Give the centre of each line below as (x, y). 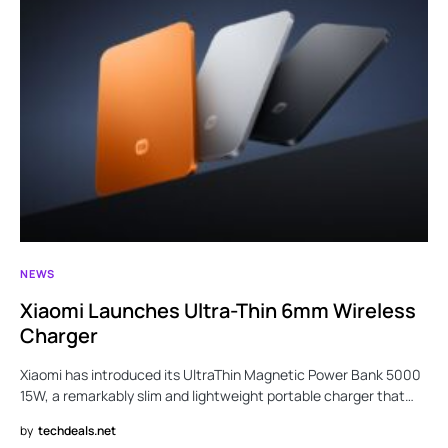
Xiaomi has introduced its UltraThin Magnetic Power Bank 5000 (220, 374)
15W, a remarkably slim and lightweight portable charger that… (217, 395)
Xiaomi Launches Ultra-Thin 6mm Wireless (218, 310)
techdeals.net (77, 430)
